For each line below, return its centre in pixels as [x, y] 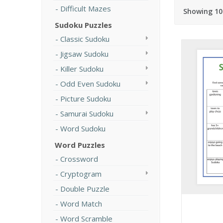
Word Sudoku [83, 128]
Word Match [81, 204]
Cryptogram [81, 174]
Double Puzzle [85, 189]
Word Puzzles [80, 145]
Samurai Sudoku [87, 113]
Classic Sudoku [85, 39]
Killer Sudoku [82, 69]
